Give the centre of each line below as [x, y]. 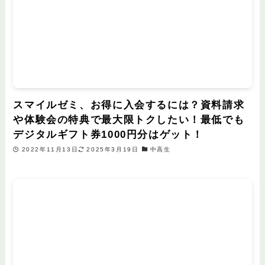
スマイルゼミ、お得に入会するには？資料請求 [129, 105]
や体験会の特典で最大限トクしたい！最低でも [129, 120]
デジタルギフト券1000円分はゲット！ [109, 135]
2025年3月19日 [113, 149]
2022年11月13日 [50, 149]
